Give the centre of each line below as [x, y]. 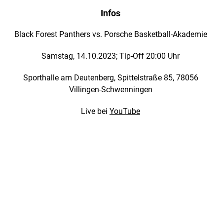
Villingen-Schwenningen [110, 90]
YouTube [125, 111]
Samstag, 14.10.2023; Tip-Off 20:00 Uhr [110, 56]
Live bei [95, 111]
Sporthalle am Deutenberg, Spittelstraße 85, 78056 [110, 78]
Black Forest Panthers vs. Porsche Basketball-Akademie [110, 35]
